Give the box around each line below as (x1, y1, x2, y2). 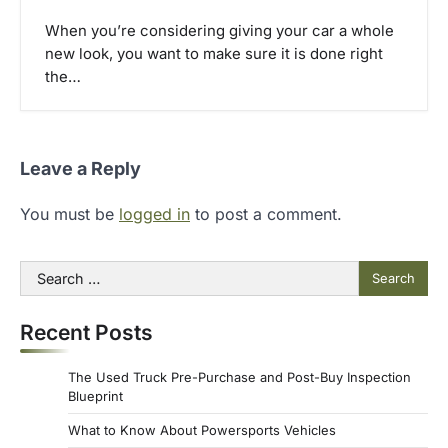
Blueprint (68, 387, 123, 404)
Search (19, 261, 71, 282)
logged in (119, 203, 190, 224)
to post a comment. (190, 203, 342, 224)
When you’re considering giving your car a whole (45, 21, 394, 40)
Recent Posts (20, 319, 153, 345)
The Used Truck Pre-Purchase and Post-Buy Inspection (68, 368, 411, 385)
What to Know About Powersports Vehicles (68, 421, 336, 438)
